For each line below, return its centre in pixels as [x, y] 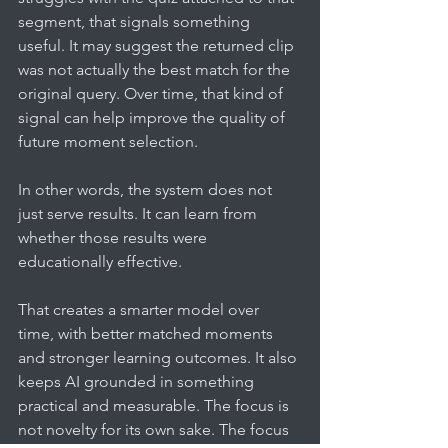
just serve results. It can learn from [139, 213]
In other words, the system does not [147, 189]
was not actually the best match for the [156, 69]
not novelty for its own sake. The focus [155, 429]
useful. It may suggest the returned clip [158, 45]
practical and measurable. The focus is [155, 405]
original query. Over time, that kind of [152, 93]
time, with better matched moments [147, 333]
